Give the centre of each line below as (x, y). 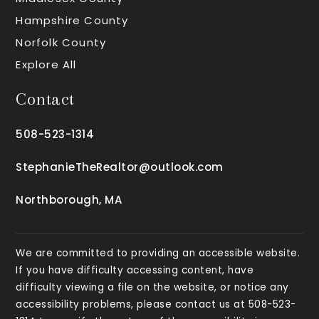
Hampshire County (72, 20)
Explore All (46, 64)
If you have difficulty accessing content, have (135, 270)
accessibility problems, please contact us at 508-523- (156, 304)
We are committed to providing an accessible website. (158, 253)
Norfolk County (61, 42)
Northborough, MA (69, 200)
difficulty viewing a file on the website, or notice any (152, 287)
